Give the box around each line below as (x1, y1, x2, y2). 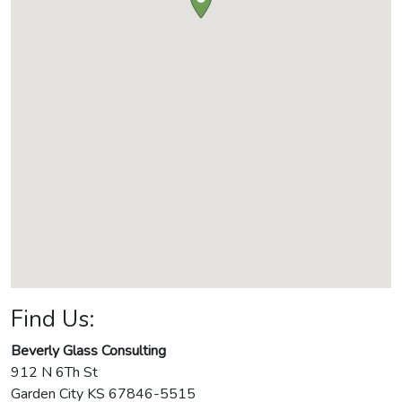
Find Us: (11, 303, 94, 336)
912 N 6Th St (11, 363, 98, 383)
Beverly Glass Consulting (11, 341, 166, 362)
